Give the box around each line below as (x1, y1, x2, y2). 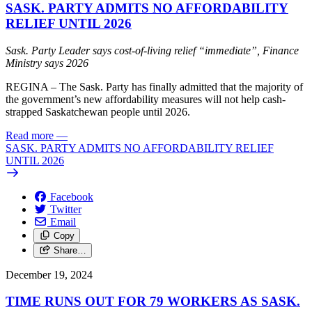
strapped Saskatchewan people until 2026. (6, 105, 190, 118)
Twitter (50, 203, 81, 215)
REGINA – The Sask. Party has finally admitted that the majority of (6, 80, 303, 93)
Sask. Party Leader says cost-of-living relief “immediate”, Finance (6, 44, 299, 56)
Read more (6, 129, 54, 141)
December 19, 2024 (6, 268, 93, 281)
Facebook (50, 190, 93, 203)
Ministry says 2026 (6, 56, 88, 69)
